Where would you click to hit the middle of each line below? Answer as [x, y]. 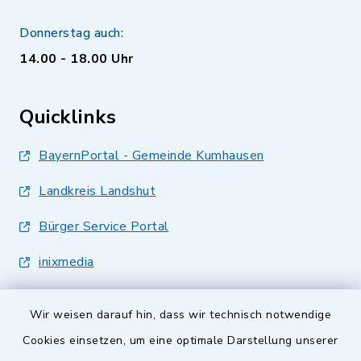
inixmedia [66, 261]
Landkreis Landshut [97, 191]
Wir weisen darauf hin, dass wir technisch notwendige [180, 315]
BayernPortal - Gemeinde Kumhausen [151, 155]
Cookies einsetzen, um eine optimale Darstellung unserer [180, 340]
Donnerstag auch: [71, 33]
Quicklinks [68, 116]
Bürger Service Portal [104, 226]
